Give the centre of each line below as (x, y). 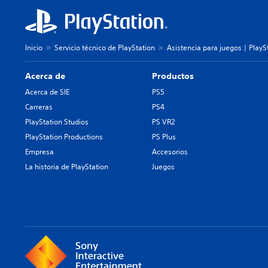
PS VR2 (164, 122)
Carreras (39, 107)
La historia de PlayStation (67, 167)
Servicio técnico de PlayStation (105, 48)
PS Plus (164, 137)
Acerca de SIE (47, 92)
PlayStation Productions (64, 137)
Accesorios (170, 152)
